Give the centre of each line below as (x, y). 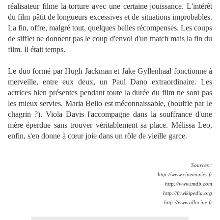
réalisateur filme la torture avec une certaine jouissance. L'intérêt (110, 6)
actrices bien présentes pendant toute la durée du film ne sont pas (110, 93)
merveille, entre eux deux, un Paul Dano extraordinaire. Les (110, 82)
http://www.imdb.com (189, 184)
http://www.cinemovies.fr (185, 175)
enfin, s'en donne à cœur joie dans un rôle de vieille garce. (97, 136)
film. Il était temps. (37, 50)
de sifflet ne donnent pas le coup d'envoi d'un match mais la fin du (110, 39)
